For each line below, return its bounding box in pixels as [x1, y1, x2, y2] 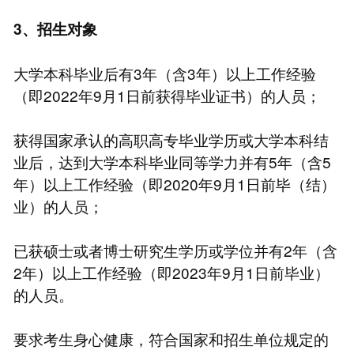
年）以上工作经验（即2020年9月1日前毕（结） [13, 172, 336, 194]
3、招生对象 [13, 17, 97, 40]
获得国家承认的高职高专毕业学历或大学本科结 [13, 128, 329, 150]
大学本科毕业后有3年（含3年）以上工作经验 [13, 62, 316, 84]
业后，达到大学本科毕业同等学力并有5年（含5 [13, 150, 331, 172]
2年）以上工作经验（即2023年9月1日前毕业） [13, 261, 330, 283]
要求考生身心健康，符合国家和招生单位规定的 [13, 327, 329, 349]
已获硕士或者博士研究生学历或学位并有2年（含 [13, 239, 337, 261]
